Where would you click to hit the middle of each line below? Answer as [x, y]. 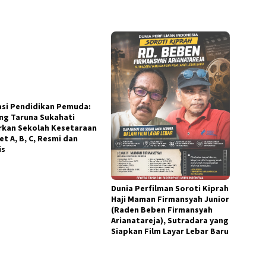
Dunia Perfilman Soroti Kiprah [170, 189]
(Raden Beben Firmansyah [162, 210]
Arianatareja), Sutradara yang [170, 221]
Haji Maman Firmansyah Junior [170, 199]
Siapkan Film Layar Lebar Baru [170, 231]
